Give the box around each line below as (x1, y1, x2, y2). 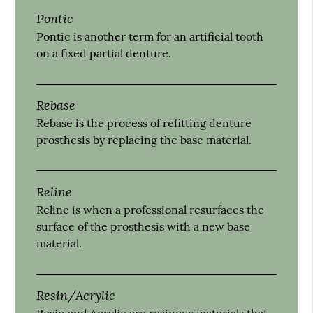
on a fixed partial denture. (36, 45, 172, 60)
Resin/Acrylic (36, 286, 116, 303)
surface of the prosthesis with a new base (36, 219, 251, 233)
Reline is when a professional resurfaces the (36, 202, 265, 217)
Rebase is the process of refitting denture (36, 115, 252, 130)
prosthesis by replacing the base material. (36, 132, 252, 147)
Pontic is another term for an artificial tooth (36, 29, 264, 43)
